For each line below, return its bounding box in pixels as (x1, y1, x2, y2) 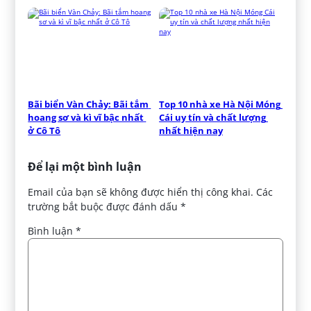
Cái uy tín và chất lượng (159, 111, 266, 124)
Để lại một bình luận (28, 159, 142, 175)
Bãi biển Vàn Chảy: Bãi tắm (28, 98, 149, 111)
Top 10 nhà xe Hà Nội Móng (159, 98, 280, 111)
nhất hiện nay (159, 124, 223, 137)
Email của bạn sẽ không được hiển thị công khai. (28, 185, 254, 199)
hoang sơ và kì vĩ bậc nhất (28, 111, 144, 124)
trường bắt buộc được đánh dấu (28, 200, 181, 214)
